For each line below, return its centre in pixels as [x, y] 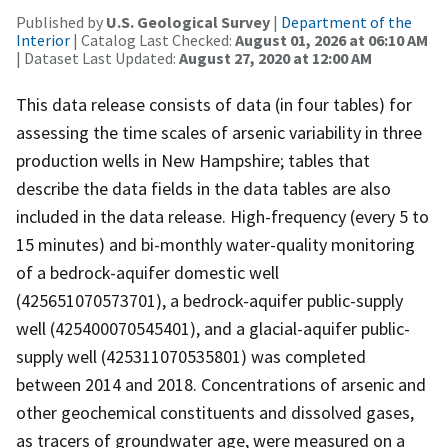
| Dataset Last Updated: [97, 57]
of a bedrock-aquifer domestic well [147, 272]
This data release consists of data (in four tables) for [214, 104]
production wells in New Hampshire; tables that [193, 160]
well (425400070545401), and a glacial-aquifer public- [213, 328]
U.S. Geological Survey [188, 21]
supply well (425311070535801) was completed [191, 356]
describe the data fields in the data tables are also [203, 188]
